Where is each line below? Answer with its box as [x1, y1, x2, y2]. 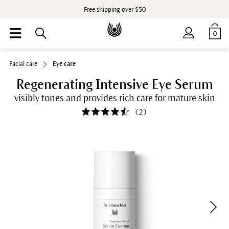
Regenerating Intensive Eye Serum [16, 77, 213, 91]
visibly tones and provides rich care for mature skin [14, 93, 215, 103]
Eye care [52, 60, 76, 67]
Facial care [9, 60, 37, 67]
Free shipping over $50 [83, 6, 146, 13]
